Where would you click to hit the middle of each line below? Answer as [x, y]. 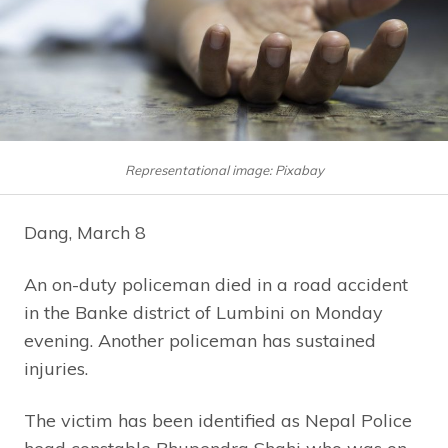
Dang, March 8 [85, 232]
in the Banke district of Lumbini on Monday [203, 312]
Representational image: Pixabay [224, 169]
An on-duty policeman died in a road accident [216, 284]
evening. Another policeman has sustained [200, 340]
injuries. [56, 368]
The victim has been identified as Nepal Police [218, 420]
